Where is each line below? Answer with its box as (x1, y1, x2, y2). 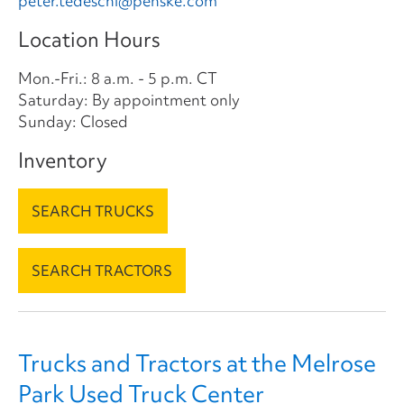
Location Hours (18, 25, 161, 53)
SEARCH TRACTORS (32, 260, 172, 280)
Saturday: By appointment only (18, 88, 240, 110)
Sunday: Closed (18, 110, 128, 132)
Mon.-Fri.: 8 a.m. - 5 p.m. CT (18, 67, 217, 88)
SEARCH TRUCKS (32, 200, 154, 221)
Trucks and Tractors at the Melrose (18, 347, 376, 379)
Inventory (18, 146, 107, 174)
